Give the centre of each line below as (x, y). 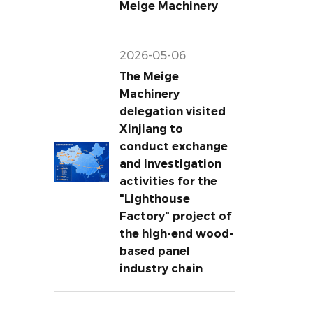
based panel (154, 251)
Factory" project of (175, 216)
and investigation (170, 164)
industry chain (161, 269)
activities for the (168, 181)
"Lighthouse (154, 199)
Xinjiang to (151, 129)
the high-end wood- (176, 234)
